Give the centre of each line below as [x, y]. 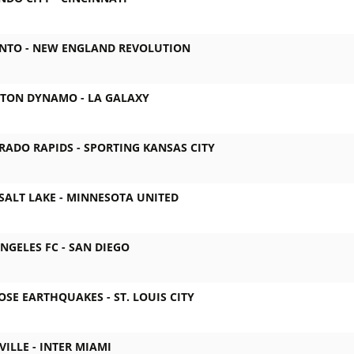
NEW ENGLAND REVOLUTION [111, 48]
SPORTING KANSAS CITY [149, 148]
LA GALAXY [119, 98]
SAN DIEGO [99, 247]
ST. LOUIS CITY [154, 297]
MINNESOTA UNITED [122, 198]
